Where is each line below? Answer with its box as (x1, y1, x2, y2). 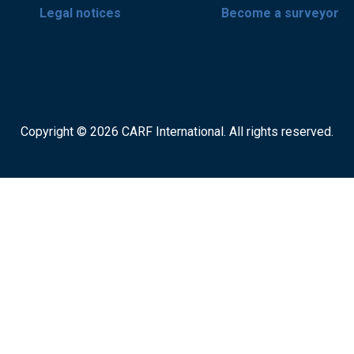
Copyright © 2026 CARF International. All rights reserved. (21, 124, 333, 139)
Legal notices (40, 6, 121, 21)
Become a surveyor (221, 6, 339, 21)
